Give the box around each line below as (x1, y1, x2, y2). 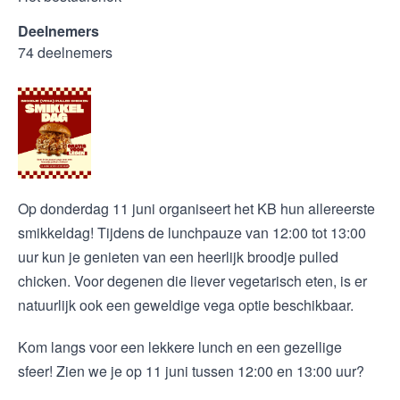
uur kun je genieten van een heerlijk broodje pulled (18, 246, 338, 267)
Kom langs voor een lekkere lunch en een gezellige (18, 337, 342, 357)
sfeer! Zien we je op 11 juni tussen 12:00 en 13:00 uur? (18, 361, 368, 381)
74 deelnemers (18, 42, 112, 62)
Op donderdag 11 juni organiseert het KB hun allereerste (18, 198, 375, 219)
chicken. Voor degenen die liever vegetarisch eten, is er (18, 271, 367, 291)
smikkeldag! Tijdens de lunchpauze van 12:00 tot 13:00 (18, 222, 366, 243)
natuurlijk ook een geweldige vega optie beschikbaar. (18, 295, 354, 315)
